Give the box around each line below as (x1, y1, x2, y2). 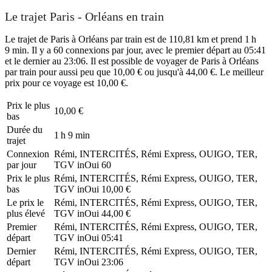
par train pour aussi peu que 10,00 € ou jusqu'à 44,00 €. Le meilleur (5, 66, 263, 77)
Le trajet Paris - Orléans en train (5, 10, 164, 24)
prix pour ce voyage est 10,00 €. (5, 77, 128, 88)
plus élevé (7, 208, 45, 219)
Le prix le (7, 197, 44, 208)
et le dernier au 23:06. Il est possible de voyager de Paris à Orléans (5, 55, 259, 66)
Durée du (7, 124, 42, 135)
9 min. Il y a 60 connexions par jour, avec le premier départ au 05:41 (5, 44, 266, 55)
